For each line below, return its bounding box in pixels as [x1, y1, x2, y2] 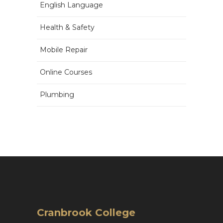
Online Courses [40, 68, 92, 77]
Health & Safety [40, 23, 95, 32]
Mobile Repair [40, 45, 88, 54]
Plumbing [40, 90, 74, 99]
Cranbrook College [37, 207, 135, 219]
